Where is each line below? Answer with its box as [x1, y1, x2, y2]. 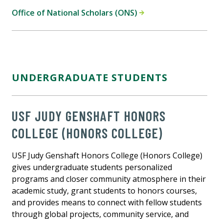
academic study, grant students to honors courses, [12, 185, 197, 197]
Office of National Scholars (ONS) [12, 7, 139, 19]
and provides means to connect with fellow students [12, 197, 202, 208]
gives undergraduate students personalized [12, 162, 172, 173]
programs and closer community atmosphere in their [12, 174, 206, 185]
